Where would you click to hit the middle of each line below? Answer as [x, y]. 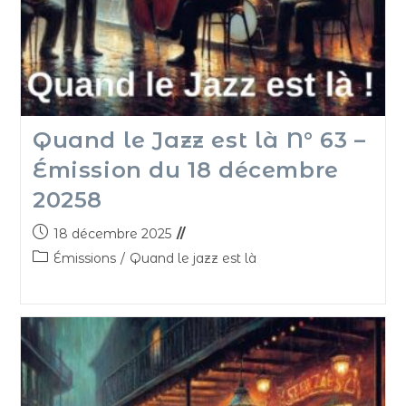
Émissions [84, 258]
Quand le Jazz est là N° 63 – [199, 140]
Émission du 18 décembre [185, 169]
